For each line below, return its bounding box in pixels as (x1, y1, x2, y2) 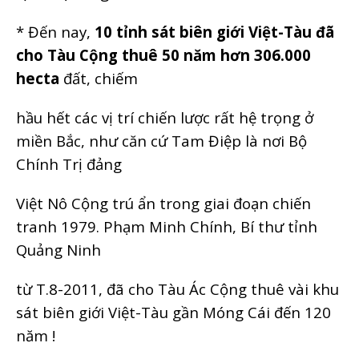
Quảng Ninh (16, 239, 101, 260)
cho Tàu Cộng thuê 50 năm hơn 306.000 (16, 44, 311, 65)
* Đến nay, (16, 21, 95, 42)
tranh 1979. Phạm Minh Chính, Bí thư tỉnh (16, 216, 317, 236)
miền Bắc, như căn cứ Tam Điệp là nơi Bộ (16, 130, 307, 151)
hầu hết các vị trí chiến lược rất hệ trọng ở (16, 107, 313, 127)
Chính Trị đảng (16, 153, 122, 174)
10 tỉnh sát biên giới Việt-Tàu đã (95, 21, 334, 42)
